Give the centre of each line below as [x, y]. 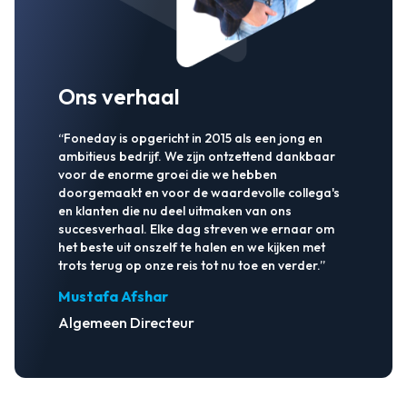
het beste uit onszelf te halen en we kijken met [192, 247]
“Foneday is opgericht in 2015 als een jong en [190, 138]
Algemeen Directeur [126, 322]
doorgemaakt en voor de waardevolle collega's [199, 192]
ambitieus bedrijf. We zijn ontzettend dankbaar [197, 156]
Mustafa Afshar [113, 296]
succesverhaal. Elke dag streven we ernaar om [196, 228]
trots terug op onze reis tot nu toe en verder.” [192, 265]
